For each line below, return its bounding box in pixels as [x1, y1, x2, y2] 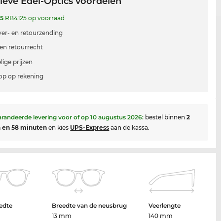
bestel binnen [145, 113, 187, 121]
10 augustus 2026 [90, 113, 143, 121]
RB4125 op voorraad [3, 14, 65, 22]
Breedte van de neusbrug [51, 201, 127, 209]
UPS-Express [70, 123, 110, 131]
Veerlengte [148, 201, 181, 209]
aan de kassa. [109, 123, 150, 131]
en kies [47, 123, 71, 131]
